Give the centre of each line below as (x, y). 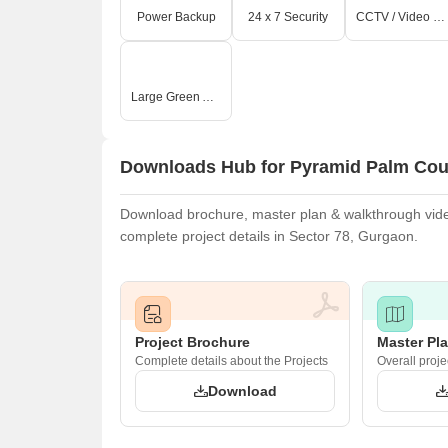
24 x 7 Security (288, 17)
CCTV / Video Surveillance (438, 17)
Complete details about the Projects (231, 361)
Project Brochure (192, 342)
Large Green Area (208, 97)
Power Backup (176, 17)
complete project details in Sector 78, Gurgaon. (269, 236)
